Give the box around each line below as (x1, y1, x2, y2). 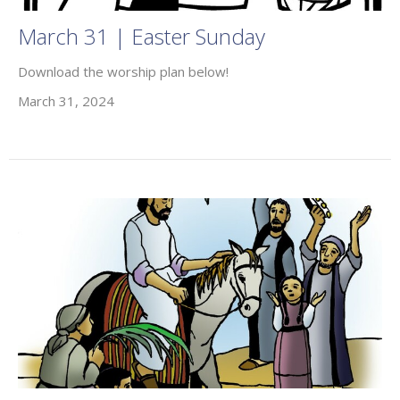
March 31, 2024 (18, 91, 114, 110)
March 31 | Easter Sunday (18, 21, 265, 51)
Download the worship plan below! (18, 62, 229, 80)
